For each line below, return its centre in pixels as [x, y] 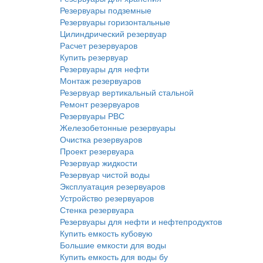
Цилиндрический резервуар [113, 33]
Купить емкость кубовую [106, 233]
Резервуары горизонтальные [115, 22]
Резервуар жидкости [99, 163]
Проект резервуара [97, 151]
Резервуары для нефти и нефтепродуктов [141, 221]
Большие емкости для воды [113, 245]
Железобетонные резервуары [118, 127]
